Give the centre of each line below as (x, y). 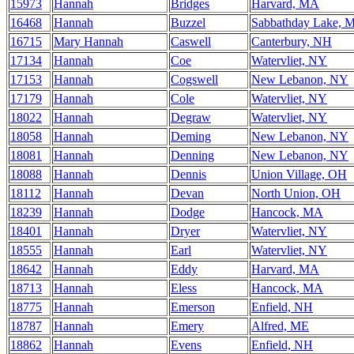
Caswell (191, 41)
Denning (192, 155)
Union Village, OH (299, 174)
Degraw (191, 117)
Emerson (193, 307)
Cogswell (194, 79)
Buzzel (188, 23)
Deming (191, 136)
